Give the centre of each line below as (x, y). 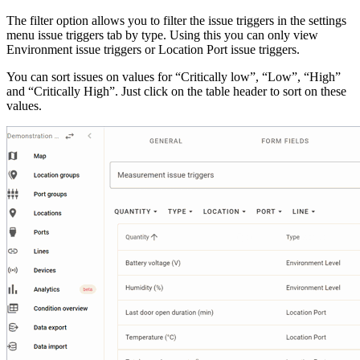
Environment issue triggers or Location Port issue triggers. (153, 50)
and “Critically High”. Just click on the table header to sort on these (176, 92)
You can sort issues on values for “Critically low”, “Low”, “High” (174, 77)
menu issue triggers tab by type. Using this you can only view (162, 35)
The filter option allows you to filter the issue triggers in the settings (176, 21)
